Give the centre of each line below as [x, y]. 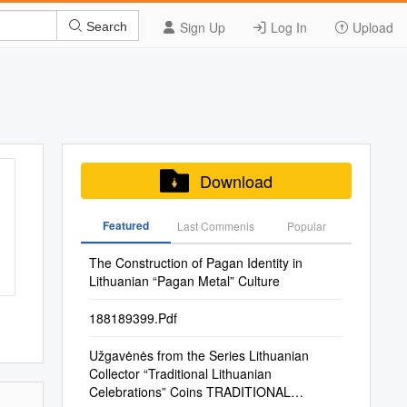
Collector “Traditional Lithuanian [180, 373]
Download [236, 181]
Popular [306, 226]
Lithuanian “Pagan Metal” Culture [184, 281]
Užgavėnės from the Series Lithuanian [199, 355]
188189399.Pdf [133, 318]
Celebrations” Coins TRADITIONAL [189, 392]
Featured [125, 225]
